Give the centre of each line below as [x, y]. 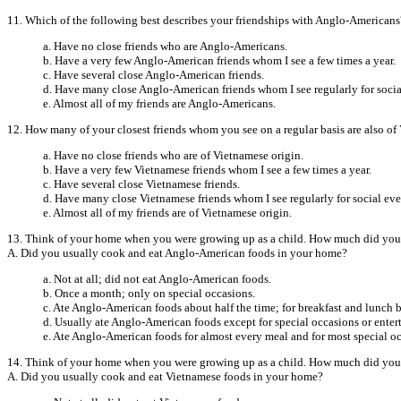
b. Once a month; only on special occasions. [149, 293]
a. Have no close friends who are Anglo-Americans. [165, 46]
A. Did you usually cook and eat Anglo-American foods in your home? [177, 252]
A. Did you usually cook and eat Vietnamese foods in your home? [165, 376]
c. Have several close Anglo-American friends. [154, 74]
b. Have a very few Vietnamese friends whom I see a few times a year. [207, 169]
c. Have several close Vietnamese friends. [141, 183]
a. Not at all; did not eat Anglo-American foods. [157, 278]
